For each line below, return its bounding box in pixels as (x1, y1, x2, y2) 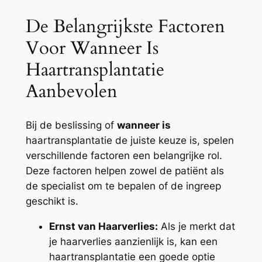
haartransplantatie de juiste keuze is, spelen (25, 135, 234, 147)
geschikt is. (25, 195, 78, 208)
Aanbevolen (25, 79, 118, 104)
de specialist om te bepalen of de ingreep (25, 180, 221, 192)
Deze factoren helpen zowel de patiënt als (25, 165, 224, 177)
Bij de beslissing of (25, 119, 117, 132)
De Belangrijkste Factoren (25, 14, 225, 39)
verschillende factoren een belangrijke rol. (25, 150, 222, 162)
